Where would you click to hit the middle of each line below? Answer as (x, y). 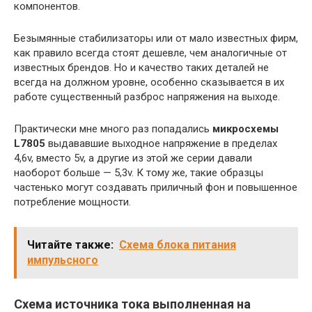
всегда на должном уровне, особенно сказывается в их (149, 82)
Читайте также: (70, 244)
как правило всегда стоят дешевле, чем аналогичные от (150, 53)
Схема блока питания (178, 244)
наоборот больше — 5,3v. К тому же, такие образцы (139, 172)
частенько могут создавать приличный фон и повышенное (156, 187)
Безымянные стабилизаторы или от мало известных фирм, (156, 38)
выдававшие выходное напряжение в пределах (161, 143)
